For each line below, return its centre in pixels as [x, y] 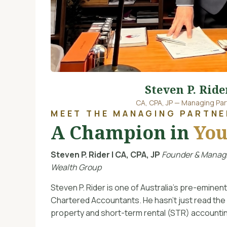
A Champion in [122, 133]
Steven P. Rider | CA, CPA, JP [105, 155]
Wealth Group [76, 167]
